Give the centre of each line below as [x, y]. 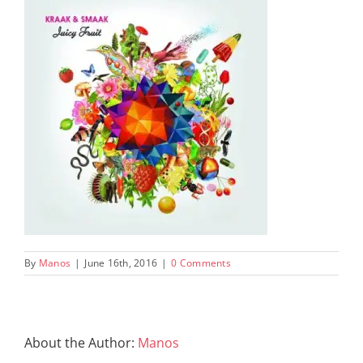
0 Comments [201, 263]
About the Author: [81, 343]
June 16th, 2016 [121, 263]
